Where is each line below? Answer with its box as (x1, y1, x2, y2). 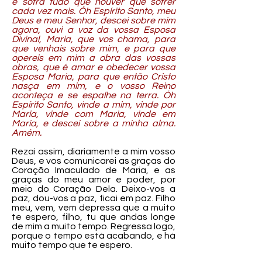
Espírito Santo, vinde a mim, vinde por (12, 100, 175, 109)
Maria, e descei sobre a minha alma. (12, 119, 175, 128)
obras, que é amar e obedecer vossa (12, 63, 175, 72)
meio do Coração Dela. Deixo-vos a (12, 184, 175, 194)
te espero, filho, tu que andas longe (12, 212, 175, 222)
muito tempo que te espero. (12, 240, 132, 250)
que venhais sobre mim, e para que (12, 44, 175, 53)
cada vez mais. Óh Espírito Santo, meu (12, 6, 175, 16)
